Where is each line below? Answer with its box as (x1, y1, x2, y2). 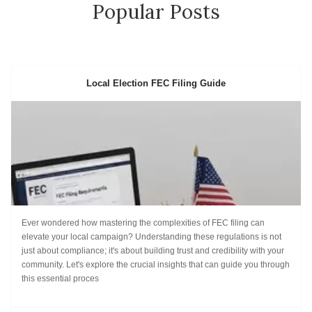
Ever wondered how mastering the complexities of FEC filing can (22, 218, 265, 228)
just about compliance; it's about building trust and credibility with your (22, 246, 284, 256)
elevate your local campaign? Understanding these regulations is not (22, 232, 281, 242)
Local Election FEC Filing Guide (86, 78, 226, 88)
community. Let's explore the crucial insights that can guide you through (22, 260, 290, 270)
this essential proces (22, 274, 99, 283)
